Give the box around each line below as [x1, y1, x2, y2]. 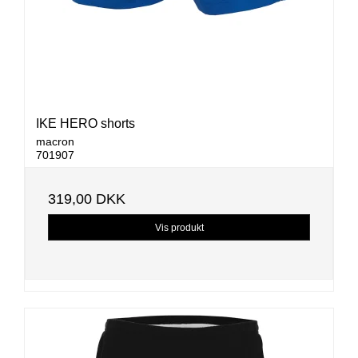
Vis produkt [154, 221, 204, 233]
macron [36, 135, 74, 149]
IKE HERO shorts [36, 117, 135, 131]
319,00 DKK [48, 191, 125, 208]
